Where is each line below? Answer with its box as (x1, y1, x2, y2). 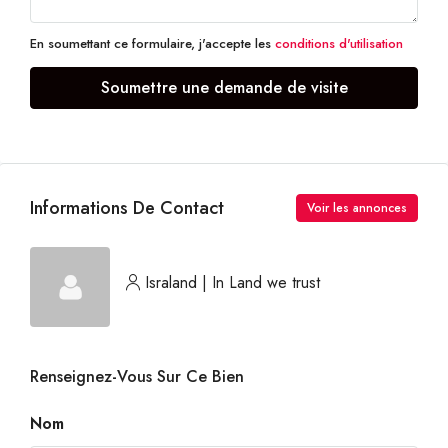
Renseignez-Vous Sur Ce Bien (30, 365, 244, 388)
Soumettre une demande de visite (100, 76, 348, 99)
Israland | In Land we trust (145, 270, 320, 294)
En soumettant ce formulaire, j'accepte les (30, 34, 275, 53)
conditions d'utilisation (275, 34, 403, 53)
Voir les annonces (307, 199, 407, 217)
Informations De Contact (30, 194, 224, 221)
